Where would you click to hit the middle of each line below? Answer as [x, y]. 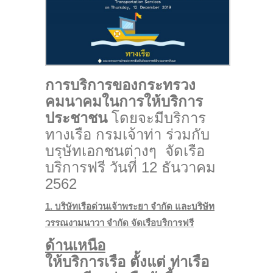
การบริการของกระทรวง [120, 85]
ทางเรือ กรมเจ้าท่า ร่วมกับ [127, 135]
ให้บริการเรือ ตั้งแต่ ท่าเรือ [127, 262]
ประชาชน [78, 118]
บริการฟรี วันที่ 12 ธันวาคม [130, 168]
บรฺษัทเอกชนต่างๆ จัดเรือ [125, 151]
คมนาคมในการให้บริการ [124, 102]
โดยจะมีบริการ [159, 118]
